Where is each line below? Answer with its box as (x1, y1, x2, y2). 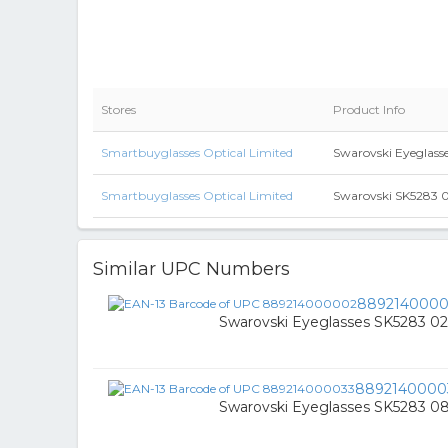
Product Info (333, 102, 405, 117)
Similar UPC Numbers (93, 258, 290, 280)
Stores (101, 102, 136, 117)
